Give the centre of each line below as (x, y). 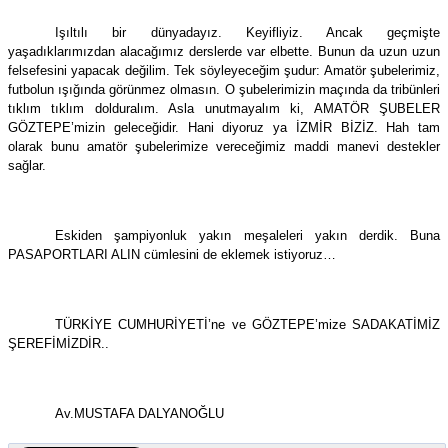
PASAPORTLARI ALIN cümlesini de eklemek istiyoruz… (172, 254)
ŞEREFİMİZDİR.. (58, 343)
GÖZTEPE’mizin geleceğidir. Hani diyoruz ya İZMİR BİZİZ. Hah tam (224, 127)
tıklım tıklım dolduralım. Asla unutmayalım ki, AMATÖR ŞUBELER (224, 108)
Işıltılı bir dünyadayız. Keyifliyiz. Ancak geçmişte (247, 32)
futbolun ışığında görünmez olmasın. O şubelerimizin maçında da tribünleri (224, 89)
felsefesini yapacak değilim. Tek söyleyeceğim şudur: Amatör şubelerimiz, (224, 70)
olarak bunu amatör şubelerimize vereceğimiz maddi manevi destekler (224, 146)
